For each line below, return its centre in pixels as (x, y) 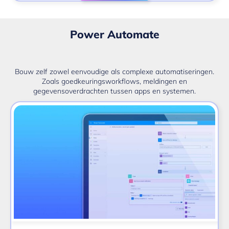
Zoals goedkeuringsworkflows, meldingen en (114, 82)
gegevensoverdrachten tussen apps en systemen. (114, 91)
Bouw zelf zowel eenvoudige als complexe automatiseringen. (114, 72)
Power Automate (114, 34)
